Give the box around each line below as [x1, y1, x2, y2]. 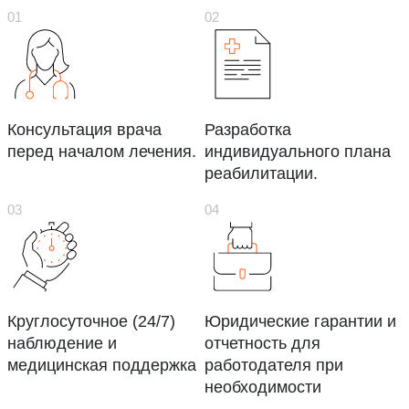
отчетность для [204, 334, 320, 353]
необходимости [204, 378, 321, 397]
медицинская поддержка [7, 356, 196, 375]
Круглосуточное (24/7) [7, 312, 175, 331]
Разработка [204, 120, 291, 139]
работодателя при [204, 356, 343, 375]
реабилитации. [204, 163, 318, 183]
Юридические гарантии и [204, 312, 396, 331]
